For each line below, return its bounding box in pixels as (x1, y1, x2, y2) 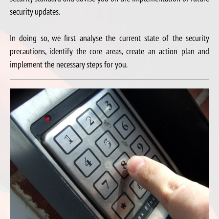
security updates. (10, 5, 60, 17)
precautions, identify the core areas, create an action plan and (10, 45, 209, 57)
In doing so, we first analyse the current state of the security (10, 32, 209, 44)
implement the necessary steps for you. (10, 58, 128, 70)
